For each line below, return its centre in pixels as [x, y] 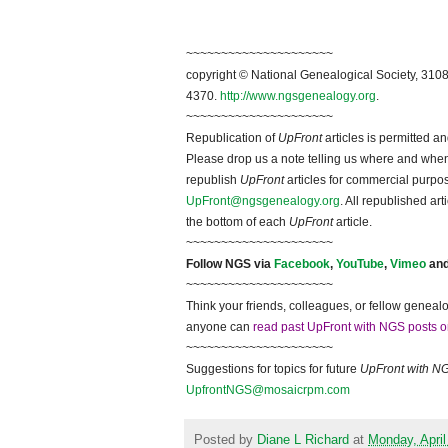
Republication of [232, 138]
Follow [205, 264]
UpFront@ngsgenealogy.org [263, 201]
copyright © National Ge [251, 75]
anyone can [219, 327]
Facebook [302, 264]
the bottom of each [237, 222]
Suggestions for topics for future [273, 369]
